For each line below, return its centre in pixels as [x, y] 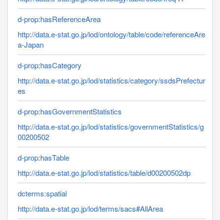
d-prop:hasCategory [50, 65]
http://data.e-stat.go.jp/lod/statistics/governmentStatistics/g [111, 126]
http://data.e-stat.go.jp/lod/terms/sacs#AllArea [90, 208]
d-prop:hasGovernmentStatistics [70, 111]
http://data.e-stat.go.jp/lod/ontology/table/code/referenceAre [111, 34]
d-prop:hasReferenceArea [59, 19]
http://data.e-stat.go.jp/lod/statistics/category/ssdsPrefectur [111, 80]
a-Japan [31, 44]
